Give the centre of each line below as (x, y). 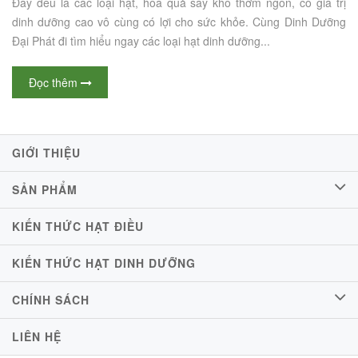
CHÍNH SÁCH (51, 299)
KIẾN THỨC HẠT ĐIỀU (78, 226)
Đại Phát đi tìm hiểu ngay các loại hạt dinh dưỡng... (141, 40)
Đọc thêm (54, 82)
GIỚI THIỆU (46, 152)
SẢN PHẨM (45, 189)
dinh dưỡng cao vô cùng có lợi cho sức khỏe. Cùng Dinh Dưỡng (179, 21)
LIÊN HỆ (37, 336)
